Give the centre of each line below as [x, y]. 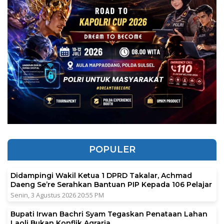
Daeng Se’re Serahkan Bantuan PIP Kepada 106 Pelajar [111, 184]
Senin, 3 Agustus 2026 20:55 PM [57, 195]
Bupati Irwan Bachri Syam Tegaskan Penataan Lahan [109, 214]
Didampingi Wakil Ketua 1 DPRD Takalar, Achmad [101, 175]
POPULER [112, 149]
